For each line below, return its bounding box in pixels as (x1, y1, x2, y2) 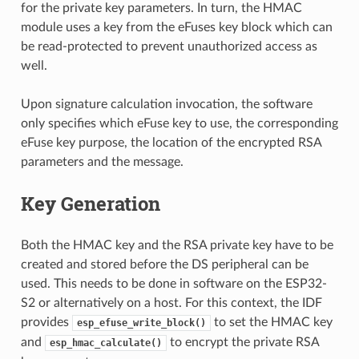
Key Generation (20, 190, 160, 216)
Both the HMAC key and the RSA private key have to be (20, 238, 333, 252)
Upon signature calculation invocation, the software (20, 97, 313, 111)
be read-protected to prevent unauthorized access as (20, 39, 317, 53)
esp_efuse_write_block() (76, 317, 206, 329)
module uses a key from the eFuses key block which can (20, 20, 333, 34)
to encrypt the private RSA (166, 335, 319, 349)
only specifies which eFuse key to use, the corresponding (20, 116, 338, 130)
